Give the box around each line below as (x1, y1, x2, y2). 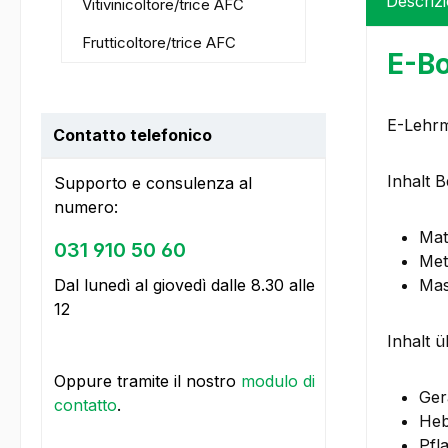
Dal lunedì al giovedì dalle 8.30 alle (54, 275, 315, 296)
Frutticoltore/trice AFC (82, 33, 236, 53)
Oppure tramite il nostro (54, 371, 241, 392)
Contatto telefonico (53, 125, 212, 146)
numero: (54, 197, 118, 218)
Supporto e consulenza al (54, 173, 252, 194)
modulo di (241, 371, 315, 392)
